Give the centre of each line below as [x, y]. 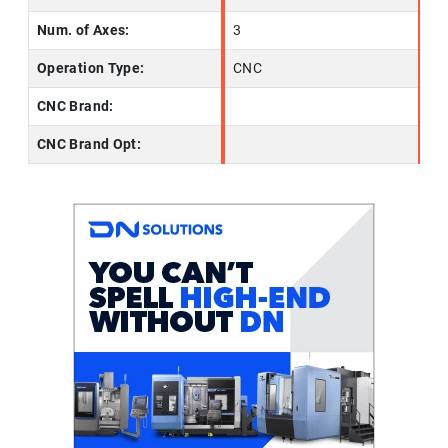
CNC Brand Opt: [89, 144]
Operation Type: [91, 68]
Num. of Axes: [83, 30]
